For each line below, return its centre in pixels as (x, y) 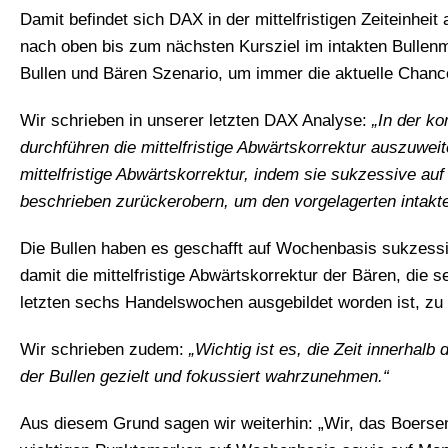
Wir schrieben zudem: (104, 349)
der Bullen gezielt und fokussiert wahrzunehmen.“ (204, 376)
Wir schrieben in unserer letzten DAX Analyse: (196, 120)
